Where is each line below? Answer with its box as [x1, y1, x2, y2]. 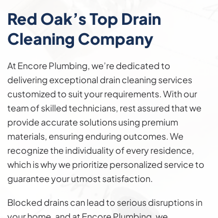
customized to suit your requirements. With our [7, 88, 197, 99]
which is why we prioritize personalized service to [7, 158, 204, 170]
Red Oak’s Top [7, 8, 121, 28]
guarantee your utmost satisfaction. [7, 172, 153, 184]
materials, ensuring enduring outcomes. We [7, 130, 183, 142]
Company [75, 28, 153, 48]
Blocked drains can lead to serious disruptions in [7, 196, 202, 208]
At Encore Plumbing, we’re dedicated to [7, 59, 170, 71]
